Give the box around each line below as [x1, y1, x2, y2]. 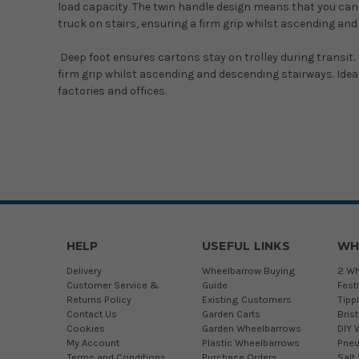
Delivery [66, 264, 102, 276]
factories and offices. [58, 83, 167, 98]
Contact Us [66, 307, 117, 320]
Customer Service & [66, 278, 159, 291]
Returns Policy [66, 292, 131, 305]
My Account [66, 336, 119, 349]
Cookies [66, 321, 105, 334]
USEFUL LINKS [201, 238, 290, 253]
